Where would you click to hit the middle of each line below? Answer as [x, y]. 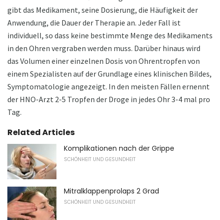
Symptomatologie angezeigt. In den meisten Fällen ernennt [109, 86]
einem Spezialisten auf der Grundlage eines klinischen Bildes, [110, 73]
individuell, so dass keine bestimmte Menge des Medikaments [110, 35]
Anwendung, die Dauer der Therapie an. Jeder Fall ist [94, 22]
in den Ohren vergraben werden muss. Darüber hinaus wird [104, 48]
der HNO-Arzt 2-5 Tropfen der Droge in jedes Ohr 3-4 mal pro [109, 99]
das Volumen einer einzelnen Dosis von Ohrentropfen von [104, 61]
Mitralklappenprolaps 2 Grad [111, 191]
